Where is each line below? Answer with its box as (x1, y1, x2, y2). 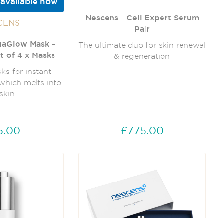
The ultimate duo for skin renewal (78, 41, 206, 50)
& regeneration (114, 52, 170, 61)
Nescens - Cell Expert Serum (85, 13, 199, 22)
